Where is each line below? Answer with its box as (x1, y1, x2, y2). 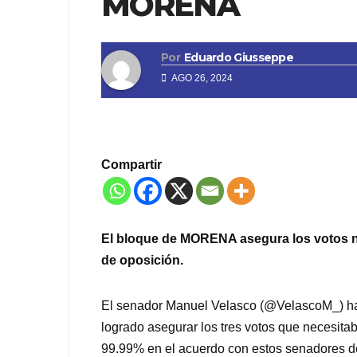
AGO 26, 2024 (170, 73, 233, 84)
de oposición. (101, 253, 183, 268)
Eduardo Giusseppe (183, 50, 294, 65)
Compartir (101, 158, 162, 172)
